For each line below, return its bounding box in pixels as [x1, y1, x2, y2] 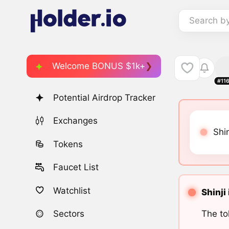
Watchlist [53, 185, 91, 196]
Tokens [53, 139, 83, 149]
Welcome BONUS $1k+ [52, 60, 145, 71]
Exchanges [53, 116, 98, 126]
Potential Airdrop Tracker [53, 93, 156, 103]
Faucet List [53, 162, 99, 173]
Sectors [53, 208, 85, 219]
